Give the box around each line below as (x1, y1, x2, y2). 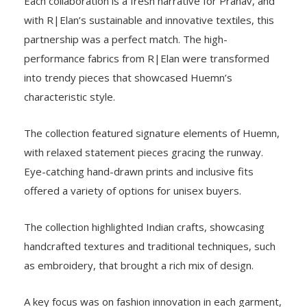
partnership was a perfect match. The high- (24, 32, 228, 47)
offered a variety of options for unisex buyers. (24, 184, 241, 198)
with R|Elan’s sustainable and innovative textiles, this (24, 13, 274, 27)
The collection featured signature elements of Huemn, (24, 126, 280, 140)
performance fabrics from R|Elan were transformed (24, 51, 269, 66)
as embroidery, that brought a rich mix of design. (24, 258, 254, 273)
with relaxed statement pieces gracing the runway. (24, 145, 263, 160)
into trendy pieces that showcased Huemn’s (24, 71, 232, 85)
